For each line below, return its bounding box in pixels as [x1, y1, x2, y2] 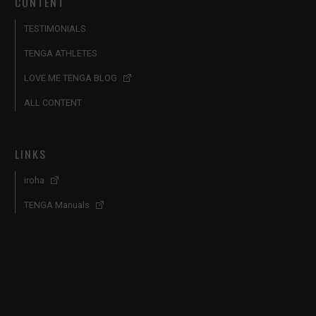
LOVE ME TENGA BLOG [24, 73, 117, 84]
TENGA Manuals [24, 200, 90, 211]
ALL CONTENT [24, 97, 82, 109]
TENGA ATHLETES [24, 48, 97, 59]
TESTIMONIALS [24, 23, 86, 35]
